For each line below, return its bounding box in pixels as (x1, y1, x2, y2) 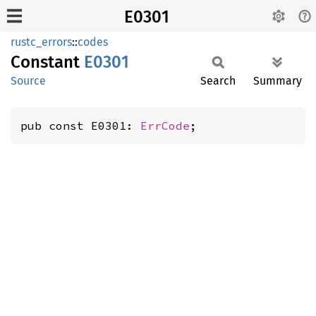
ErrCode (140, 119, 190, 133)
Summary (253, 74, 302, 87)
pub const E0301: (20, 119, 140, 133)
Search (200, 74, 236, 87)
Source (11, 74, 46, 87)
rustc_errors (11, 35, 72, 49)
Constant (11, 52, 84, 72)
